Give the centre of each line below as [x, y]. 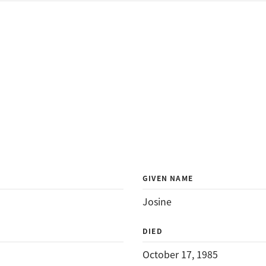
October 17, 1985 [180, 254]
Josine [157, 201]
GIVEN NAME [168, 178]
